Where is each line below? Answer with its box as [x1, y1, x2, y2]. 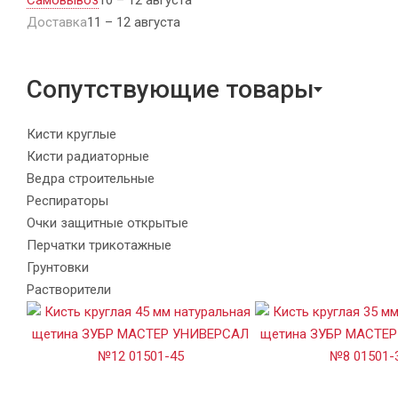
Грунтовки [27, 259, 89, 275]
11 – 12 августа [87, 13, 180, 30]
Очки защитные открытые [27, 214, 188, 231]
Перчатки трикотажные [27, 236, 171, 253]
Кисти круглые [27, 125, 116, 142]
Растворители [27, 281, 111, 298]
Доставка [27, 13, 87, 30]
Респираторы [27, 192, 108, 209]
